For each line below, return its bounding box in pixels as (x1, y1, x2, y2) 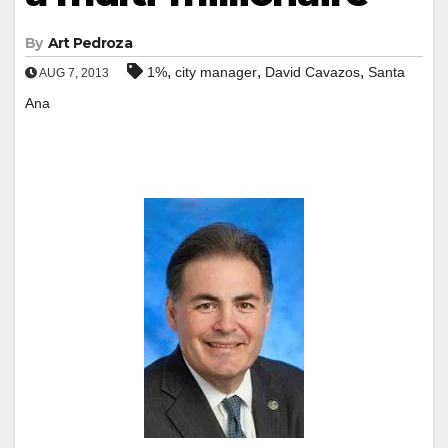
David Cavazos (265, 63, 360, 80)
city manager (175, 63, 257, 80)
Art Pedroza (47, 33, 132, 52)
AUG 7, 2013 (37, 65, 109, 80)
